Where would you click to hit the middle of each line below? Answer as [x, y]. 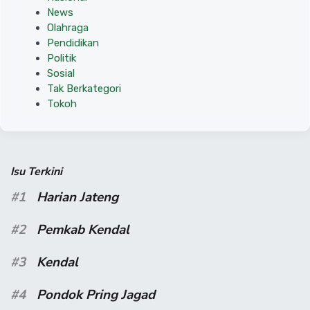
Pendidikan [73, 43]
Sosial [61, 74]
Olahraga [68, 28]
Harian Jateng [77, 198]
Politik [62, 58]
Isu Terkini [36, 172]
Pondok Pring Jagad [96, 295]
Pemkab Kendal [83, 230]
